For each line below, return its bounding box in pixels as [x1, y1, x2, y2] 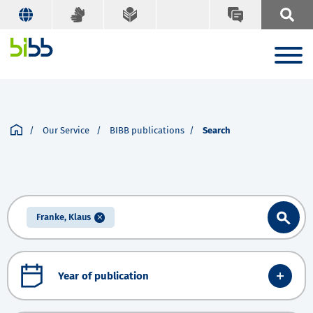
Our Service [43, 125, 92, 136]
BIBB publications [110, 125, 184, 136]
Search [203, 125, 231, 136]
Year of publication [58, 269, 149, 282]
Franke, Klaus [36, 212, 91, 223]
